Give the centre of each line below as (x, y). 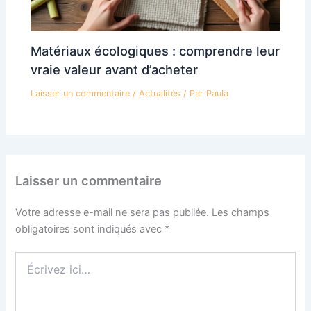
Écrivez (32, 258)
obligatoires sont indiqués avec (90, 229)
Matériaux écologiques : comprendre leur (155, 51)
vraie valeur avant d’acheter (115, 70)
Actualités (160, 93)
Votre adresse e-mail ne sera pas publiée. (112, 212)
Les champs (241, 212)
